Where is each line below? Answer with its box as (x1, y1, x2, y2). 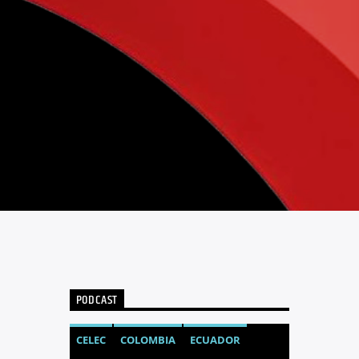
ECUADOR (189, 332, 240, 347)
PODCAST (75, 290, 119, 311)
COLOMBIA (119, 332, 175, 347)
